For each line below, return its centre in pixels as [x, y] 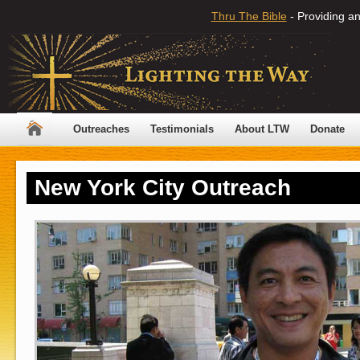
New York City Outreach [162, 188]
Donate [327, 129]
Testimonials [182, 129]
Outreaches [101, 129]
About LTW [262, 129]
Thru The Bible [249, 16]
